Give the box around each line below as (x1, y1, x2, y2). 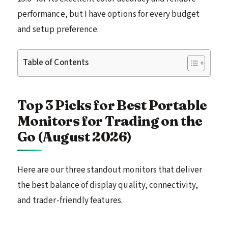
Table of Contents (23, 56, 89, 69)
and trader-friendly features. (17, 194, 123, 207)
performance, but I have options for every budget (17, 8, 200, 20)
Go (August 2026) (17, 128, 132, 145)
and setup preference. (17, 23, 99, 36)
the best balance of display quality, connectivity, (17, 179, 198, 191)
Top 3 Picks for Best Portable (17, 96, 207, 113)
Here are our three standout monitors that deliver (17, 163, 203, 176)
